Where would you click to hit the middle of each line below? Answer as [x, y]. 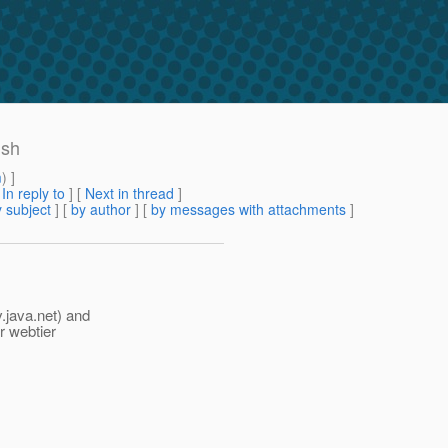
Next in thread [129, 193]
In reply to [33, 193]
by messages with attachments [248, 209]
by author [101, 209]
